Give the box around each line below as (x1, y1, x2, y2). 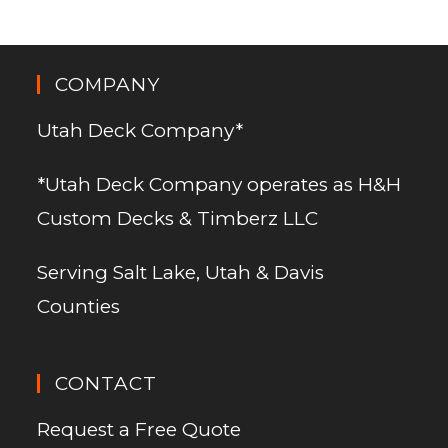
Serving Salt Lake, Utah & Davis (37, 261, 325, 285)
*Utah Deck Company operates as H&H (37, 173, 402, 197)
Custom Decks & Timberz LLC (37, 207, 319, 231)
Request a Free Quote (37, 418, 242, 442)
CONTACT (55, 372, 158, 396)
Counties (37, 295, 121, 319)
